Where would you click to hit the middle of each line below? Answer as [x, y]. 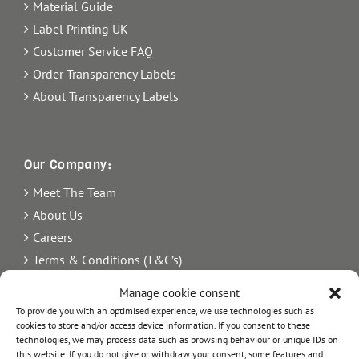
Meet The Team [75, 192]
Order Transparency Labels [105, 73]
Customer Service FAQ [93, 51]
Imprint [53, 282]
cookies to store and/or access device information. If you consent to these [163, 325]
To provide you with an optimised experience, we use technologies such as [165, 311]
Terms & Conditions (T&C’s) [107, 259]
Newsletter [63, 327]
